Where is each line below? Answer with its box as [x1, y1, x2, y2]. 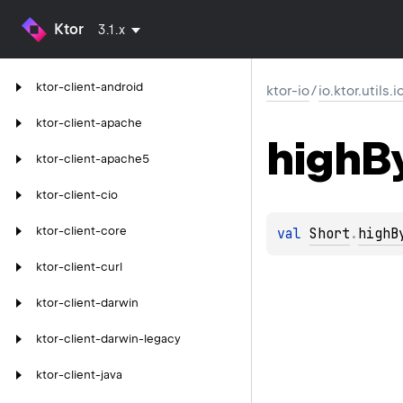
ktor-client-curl [36, 260, 122, 273]
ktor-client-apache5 [36, 152, 149, 166]
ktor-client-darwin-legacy [36, 332, 181, 345]
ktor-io [266, 83, 309, 99]
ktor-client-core [36, 224, 127, 237]
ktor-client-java [36, 368, 122, 381]
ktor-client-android [36, 80, 143, 94]
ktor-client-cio [36, 188, 118, 201]
